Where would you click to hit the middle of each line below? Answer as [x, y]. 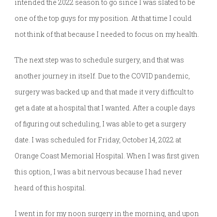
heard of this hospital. [50, 188]
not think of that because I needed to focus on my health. [107, 34]
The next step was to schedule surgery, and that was [99, 60]
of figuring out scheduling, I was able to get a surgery [100, 124]
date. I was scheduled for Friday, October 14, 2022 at [98, 140]
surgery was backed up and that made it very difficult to [104, 92]
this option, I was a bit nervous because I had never [98, 172]
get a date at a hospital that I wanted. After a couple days [105, 108]
